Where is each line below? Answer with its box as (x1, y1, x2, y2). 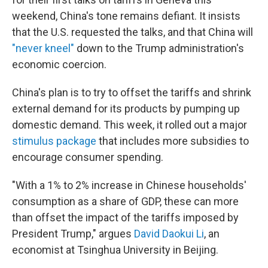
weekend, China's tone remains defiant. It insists (12, 10, 240, 22)
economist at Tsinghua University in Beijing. (12, 243, 218, 256)
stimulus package (12, 135, 96, 147)
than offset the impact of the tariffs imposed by (12, 211, 239, 224)
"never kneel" (12, 42, 74, 54)
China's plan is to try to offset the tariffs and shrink (12, 86, 251, 99)
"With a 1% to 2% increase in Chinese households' (12, 179, 246, 191)
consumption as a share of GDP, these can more (12, 195, 239, 208)
